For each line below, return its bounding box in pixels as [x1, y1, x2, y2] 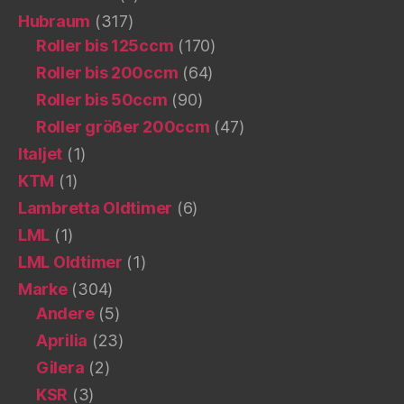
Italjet [18, 143, 63, 163]
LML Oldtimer [18, 252, 123, 271]
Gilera [36, 357, 85, 377]
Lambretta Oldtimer [18, 197, 173, 217]
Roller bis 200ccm [36, 62, 179, 82]
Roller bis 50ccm [36, 89, 168, 109]
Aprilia [36, 330, 88, 350]
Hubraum [18, 11, 91, 31]
